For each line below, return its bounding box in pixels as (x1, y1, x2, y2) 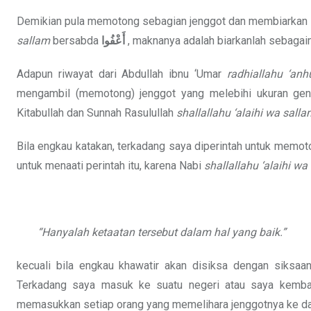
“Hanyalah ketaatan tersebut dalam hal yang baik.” (37, 226, 286, 239)
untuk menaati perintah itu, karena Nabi (17, 159, 204, 173)
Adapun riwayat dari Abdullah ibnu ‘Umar (17, 67, 227, 81)
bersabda (50, 34, 101, 48)
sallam (17, 34, 50, 48)
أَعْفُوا (101, 34, 125, 48)
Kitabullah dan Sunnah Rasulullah (17, 106, 176, 120)
